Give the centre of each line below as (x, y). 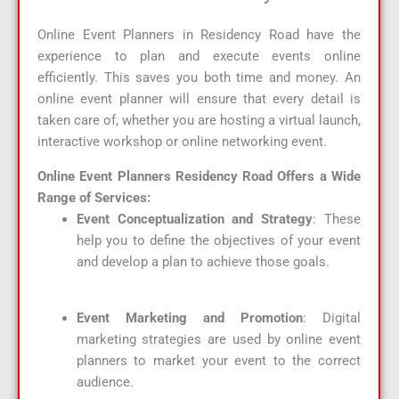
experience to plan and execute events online (199, 57)
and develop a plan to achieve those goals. (203, 261)
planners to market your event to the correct (218, 360)
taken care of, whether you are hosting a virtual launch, (199, 121)
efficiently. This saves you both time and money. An (199, 78)
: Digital (332, 318)
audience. (105, 382)
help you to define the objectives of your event (218, 240)
